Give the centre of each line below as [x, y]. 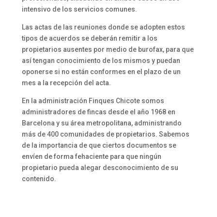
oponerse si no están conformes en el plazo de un [101, 71]
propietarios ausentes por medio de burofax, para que [108, 49]
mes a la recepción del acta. [66, 83]
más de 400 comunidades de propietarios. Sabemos [105, 134]
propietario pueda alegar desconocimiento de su [100, 167]
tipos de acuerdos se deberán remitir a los [89, 38]
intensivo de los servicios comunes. [79, 9]
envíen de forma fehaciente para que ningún [91, 156]
